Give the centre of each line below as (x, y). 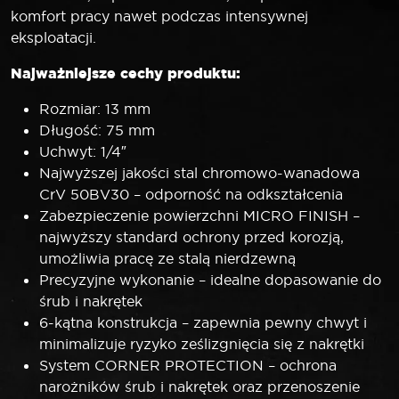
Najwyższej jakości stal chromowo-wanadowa (199, 172)
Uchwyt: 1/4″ (83, 151)
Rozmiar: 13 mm (95, 108)
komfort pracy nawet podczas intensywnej (159, 16)
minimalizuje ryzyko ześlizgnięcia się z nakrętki (202, 343)
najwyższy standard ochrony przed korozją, (191, 236)
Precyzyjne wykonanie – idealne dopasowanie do (210, 279)
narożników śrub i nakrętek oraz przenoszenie (199, 386)
